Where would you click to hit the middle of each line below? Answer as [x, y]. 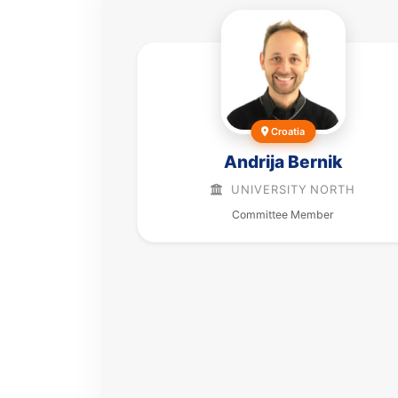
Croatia [287, 132]
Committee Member [283, 215]
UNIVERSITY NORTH [291, 190]
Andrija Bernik [283, 162]
